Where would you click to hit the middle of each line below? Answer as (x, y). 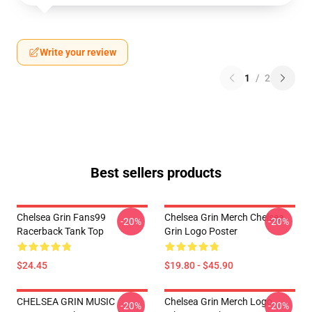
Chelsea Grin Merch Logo (218, 302)
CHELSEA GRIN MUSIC (66, 302)
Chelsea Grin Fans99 (61, 217)
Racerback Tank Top (60, 231)
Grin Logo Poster (201, 231)
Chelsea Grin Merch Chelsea (224, 217)
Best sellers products (156, 173)
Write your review (78, 52)
